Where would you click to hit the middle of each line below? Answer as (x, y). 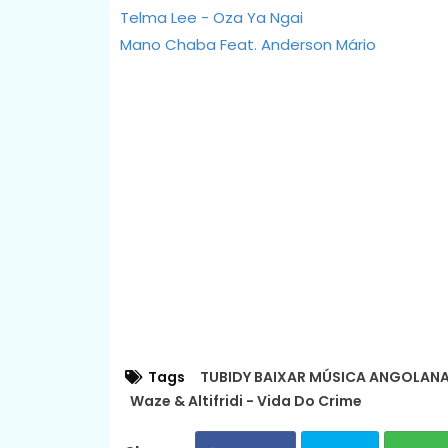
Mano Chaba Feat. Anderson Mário (247, 44)
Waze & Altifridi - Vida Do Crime (245, 400)
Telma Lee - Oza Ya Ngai (211, 17)
